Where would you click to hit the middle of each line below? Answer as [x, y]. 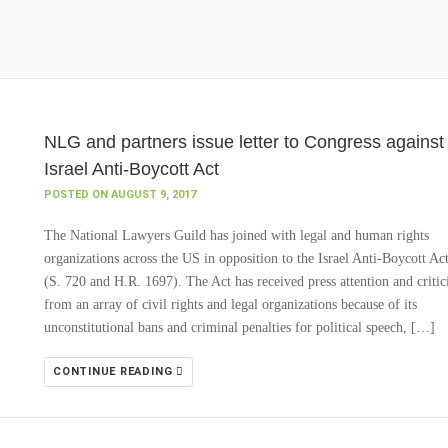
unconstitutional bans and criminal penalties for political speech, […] [239, 327]
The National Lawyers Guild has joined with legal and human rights [236, 235]
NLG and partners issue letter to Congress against [244, 142]
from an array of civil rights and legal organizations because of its [230, 304]
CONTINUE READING [115, 371]
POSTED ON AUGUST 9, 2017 [120, 194]
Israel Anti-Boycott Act [131, 169]
